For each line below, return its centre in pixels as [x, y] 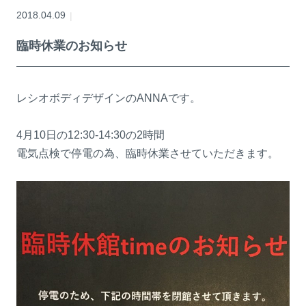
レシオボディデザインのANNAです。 [109, 98]
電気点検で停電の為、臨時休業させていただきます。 [148, 154]
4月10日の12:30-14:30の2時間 [91, 135]
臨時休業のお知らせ [72, 46]
